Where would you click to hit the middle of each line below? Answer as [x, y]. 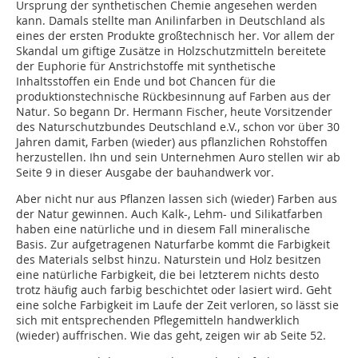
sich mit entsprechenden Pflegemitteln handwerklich [158, 320]
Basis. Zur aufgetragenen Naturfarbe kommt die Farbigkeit [173, 245]
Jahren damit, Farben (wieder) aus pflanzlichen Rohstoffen [172, 142]
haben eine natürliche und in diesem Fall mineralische [163, 229]
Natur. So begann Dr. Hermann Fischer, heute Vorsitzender [174, 112]
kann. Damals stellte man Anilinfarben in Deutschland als [171, 21]
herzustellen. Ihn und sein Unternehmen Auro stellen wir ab [178, 157]
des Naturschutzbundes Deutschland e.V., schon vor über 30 [178, 127]
